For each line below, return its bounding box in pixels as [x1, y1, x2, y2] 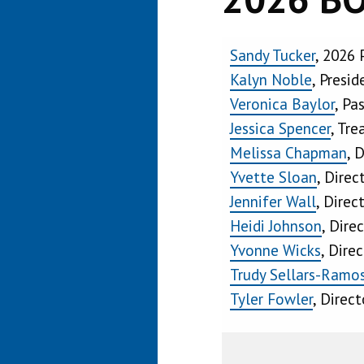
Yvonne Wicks [230, 240, 321, 260]
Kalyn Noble [230, 69, 312, 89]
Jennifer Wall [230, 191, 316, 211]
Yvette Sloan [230, 167, 317, 187]
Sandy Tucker [230, 45, 315, 65]
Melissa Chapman [230, 142, 347, 162]
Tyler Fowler [230, 288, 313, 309]
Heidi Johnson [230, 215, 322, 236]
